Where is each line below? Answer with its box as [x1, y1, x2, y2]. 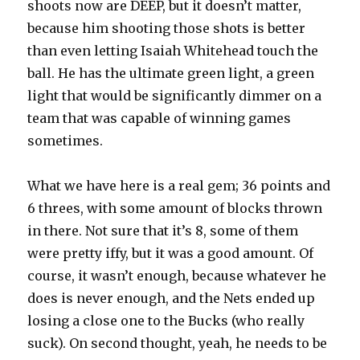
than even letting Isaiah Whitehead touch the [27, 43, 319, 59]
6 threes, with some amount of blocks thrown [27, 200, 323, 217]
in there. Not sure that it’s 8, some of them [27, 223, 299, 239]
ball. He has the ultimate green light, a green [27, 65, 315, 82]
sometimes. [27, 133, 104, 149]
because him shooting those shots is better [27, 20, 306, 37]
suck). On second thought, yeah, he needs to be [27, 335, 328, 352]
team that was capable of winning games [27, 110, 292, 127]
